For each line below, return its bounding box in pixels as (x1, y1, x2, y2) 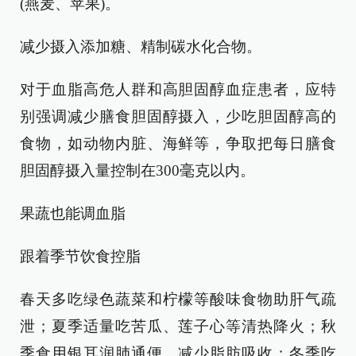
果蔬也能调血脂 (20, 205, 126, 222)
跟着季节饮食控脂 (20, 248, 141, 265)
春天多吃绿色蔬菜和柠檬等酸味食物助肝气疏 (20, 291, 336, 308)
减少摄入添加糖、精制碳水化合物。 (20, 38, 261, 55)
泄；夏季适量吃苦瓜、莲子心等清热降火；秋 (20, 318, 336, 335)
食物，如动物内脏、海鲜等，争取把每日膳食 (20, 135, 336, 152)
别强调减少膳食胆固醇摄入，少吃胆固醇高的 (20, 108, 336, 125)
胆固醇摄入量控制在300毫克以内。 (20, 162, 255, 179)
